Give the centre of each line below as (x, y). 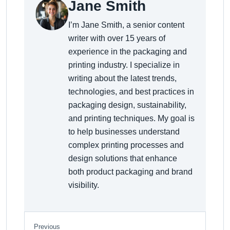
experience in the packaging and (128, 52)
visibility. (84, 185)
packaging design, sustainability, (127, 105)
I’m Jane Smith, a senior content (126, 25)
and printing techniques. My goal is (131, 118)
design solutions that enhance (123, 158)
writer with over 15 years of (117, 38)
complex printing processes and (126, 145)
